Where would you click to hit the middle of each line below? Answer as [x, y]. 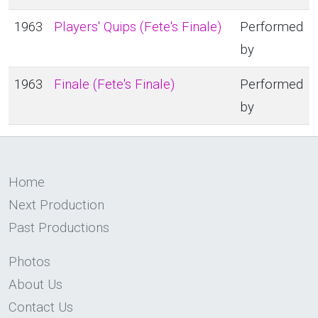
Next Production [56, 205]
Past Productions [59, 228]
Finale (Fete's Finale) [114, 84]
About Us [35, 285]
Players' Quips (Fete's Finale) [138, 27]
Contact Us [41, 307]
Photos [29, 262]
